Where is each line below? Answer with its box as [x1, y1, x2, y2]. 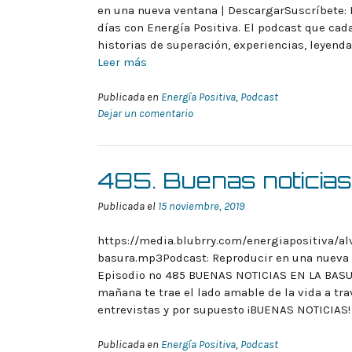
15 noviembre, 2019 [158, 199, 244, 213]
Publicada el [97, 199, 158, 213]
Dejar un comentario [97, 106, 193, 120]
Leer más [97, 55, 147, 70]
